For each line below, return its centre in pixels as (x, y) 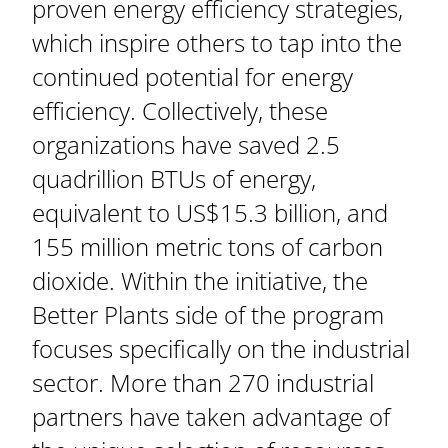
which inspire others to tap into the (217, 43)
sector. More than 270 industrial (203, 383)
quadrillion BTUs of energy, (174, 179)
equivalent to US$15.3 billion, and (210, 213)
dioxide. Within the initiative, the (200, 281)
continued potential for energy (192, 77)
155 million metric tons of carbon (207, 247)
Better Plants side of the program (208, 315)
